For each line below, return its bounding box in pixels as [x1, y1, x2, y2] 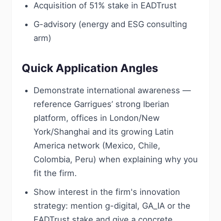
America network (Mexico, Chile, [34, 141, 160, 150]
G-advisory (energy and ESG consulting [34, 19, 187, 29]
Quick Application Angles [22, 61, 158, 74]
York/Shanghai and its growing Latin [34, 127, 174, 137]
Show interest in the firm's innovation [34, 187, 180, 197]
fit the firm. [34, 168, 77, 178]
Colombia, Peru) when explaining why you [34, 154, 198, 164]
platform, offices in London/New [34, 113, 160, 123]
